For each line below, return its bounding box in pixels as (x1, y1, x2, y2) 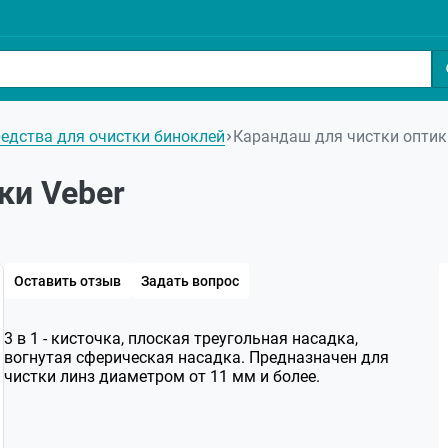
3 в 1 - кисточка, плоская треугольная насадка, (4, 329, 358, 348)
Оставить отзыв (14, 273, 121, 289)
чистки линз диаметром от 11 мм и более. (4, 367, 320, 386)
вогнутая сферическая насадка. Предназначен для (4, 348, 389, 367)
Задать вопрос (141, 273, 239, 289)
